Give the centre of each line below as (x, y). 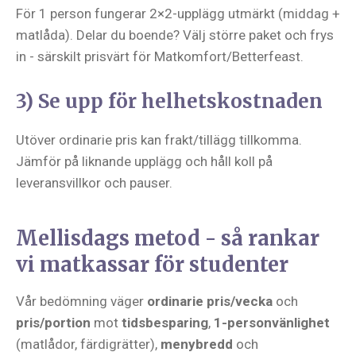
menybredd (197, 344)
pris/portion (53, 323)
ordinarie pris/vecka (210, 301)
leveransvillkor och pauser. (94, 183)
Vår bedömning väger (81, 301)
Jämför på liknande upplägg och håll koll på (144, 161)
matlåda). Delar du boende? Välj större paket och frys (175, 35)
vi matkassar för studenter (152, 265)
